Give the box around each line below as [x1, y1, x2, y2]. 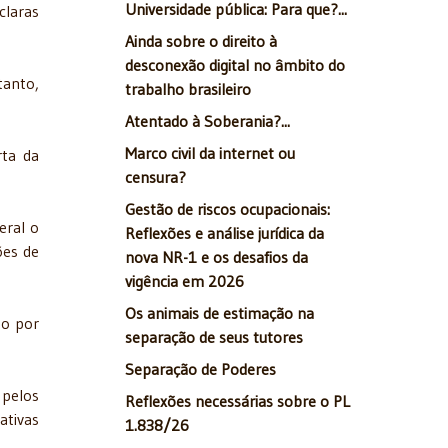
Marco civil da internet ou [125, 143, 295, 164]
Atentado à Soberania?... [125, 111, 290, 132]
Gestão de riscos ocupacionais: [125, 199, 330, 220]
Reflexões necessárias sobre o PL [125, 391, 350, 412]
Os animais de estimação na [125, 303, 314, 324]
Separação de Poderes [125, 359, 276, 380]
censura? [125, 167, 186, 188]
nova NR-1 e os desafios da [125, 247, 308, 268]
